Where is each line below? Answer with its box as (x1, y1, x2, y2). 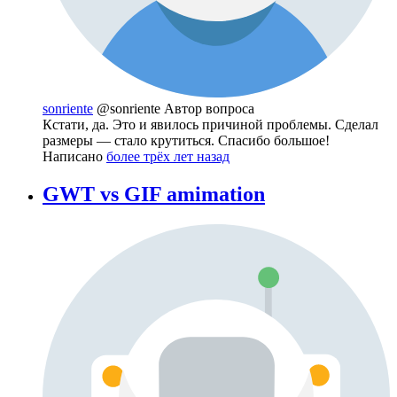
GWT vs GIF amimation (43, 183, 265, 206)
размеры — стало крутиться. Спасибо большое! (43, 133, 330, 149)
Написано (43, 149, 106, 165)
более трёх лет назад (106, 149, 230, 165)
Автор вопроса (164, 101, 254, 117)
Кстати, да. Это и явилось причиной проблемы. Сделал (43, 117, 378, 133)
